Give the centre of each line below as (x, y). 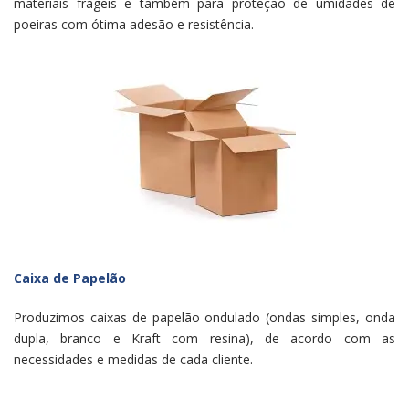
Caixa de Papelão (70, 278)
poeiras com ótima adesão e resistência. (134, 24)
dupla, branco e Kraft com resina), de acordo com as (204, 338)
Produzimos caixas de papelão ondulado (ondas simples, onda (204, 317)
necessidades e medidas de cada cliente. (133, 359)
